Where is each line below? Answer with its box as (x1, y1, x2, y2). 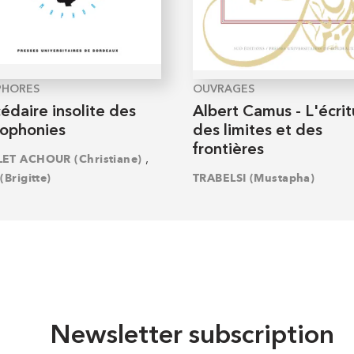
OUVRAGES (193, 83, 254, 95)
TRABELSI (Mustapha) (193, 171, 315, 186)
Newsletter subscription (50, 323, 335, 350)
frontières (193, 141, 264, 158)
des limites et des (193, 122, 322, 139)
